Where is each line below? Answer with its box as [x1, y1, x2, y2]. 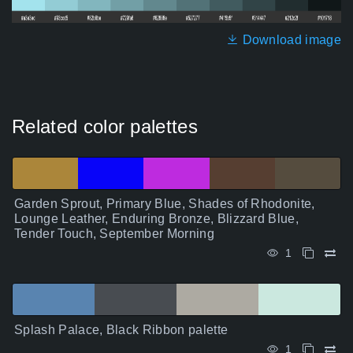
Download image [239, 33, 341, 47]
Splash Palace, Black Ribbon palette [14, 323, 229, 337]
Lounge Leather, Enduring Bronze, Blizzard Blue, [14, 212, 299, 226]
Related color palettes [12, 116, 199, 138]
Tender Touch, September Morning [14, 227, 214, 241]
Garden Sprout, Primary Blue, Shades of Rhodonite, [14, 197, 315, 211]
